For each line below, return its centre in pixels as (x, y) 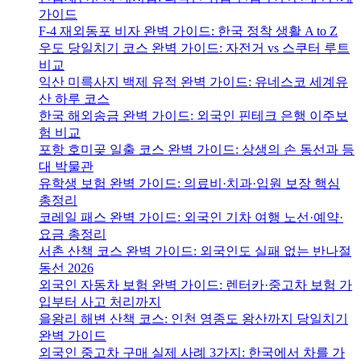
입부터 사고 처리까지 (100, 302)
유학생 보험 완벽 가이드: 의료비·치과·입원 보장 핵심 (189, 184)
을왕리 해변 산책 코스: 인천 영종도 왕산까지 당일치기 (193, 319)
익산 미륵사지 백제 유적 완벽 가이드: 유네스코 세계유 (193, 82)
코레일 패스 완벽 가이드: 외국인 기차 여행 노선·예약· (191, 218)
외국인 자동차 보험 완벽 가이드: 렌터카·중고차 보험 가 (195, 285)
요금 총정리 (73, 234)
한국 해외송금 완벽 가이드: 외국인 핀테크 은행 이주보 (193, 116)
